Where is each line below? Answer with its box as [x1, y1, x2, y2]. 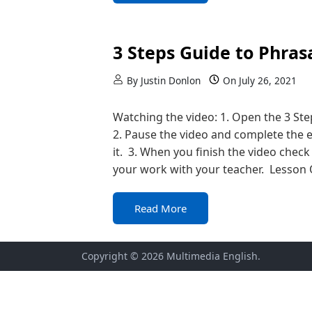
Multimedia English [166, 249, 258, 263]
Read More [134, 201, 187, 215]
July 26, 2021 [239, 73, 297, 87]
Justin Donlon [141, 73, 201, 87]
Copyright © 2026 [81, 249, 166, 263]
